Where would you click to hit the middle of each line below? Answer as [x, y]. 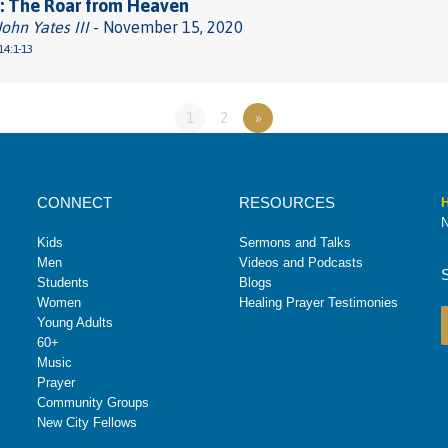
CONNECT [75, 202]
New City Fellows [87, 422]
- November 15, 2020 [166, 27]
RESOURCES [286, 202]
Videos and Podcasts [300, 262]
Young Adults [75, 322]
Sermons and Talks [294, 242]
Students [63, 282]
